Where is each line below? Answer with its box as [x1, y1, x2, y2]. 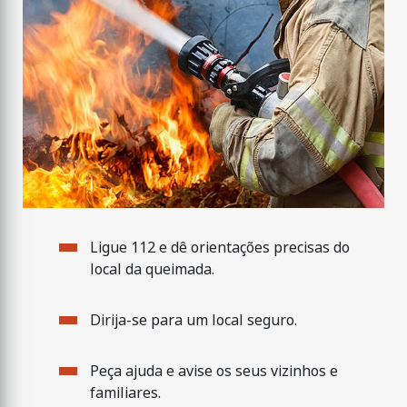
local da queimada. [90, 258, 214, 280]
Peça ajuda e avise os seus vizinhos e [90, 360, 338, 382]
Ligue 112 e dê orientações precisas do [90, 236, 350, 258]
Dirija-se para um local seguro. [90, 309, 297, 331]
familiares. [90, 382, 161, 403]
